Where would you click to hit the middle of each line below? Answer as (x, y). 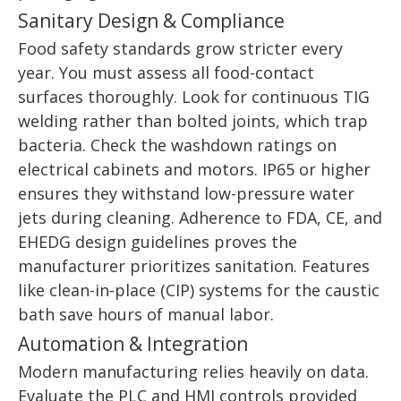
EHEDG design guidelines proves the (158, 242)
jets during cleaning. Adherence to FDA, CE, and (200, 218)
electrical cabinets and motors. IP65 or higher (194, 170)
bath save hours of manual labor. (146, 315)
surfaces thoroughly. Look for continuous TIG (194, 97)
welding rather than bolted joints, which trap (193, 121)
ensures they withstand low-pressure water (186, 194)
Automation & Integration (133, 344)
